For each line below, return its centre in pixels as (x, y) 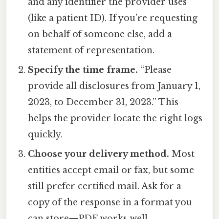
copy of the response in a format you (110, 203)
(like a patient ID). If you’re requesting (113, 18)
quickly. (45, 135)
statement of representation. (91, 51)
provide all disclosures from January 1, (114, 86)
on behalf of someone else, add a (100, 34)
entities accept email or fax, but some (111, 170)
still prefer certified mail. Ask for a (105, 186)
